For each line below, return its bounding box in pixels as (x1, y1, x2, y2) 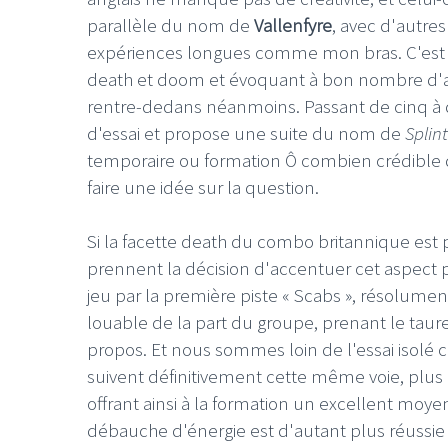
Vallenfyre (250, 13, 332, 37)
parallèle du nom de (87, 13, 250, 37)
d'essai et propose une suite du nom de (87, 121, 405, 145)
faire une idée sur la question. (87, 175, 319, 199)
